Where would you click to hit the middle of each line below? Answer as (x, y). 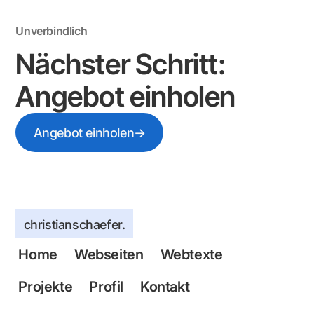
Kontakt (165, 287)
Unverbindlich (52, 30)
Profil (106, 287)
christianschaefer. (74, 224)
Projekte (46, 287)
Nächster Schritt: (121, 64)
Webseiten (109, 254)
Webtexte (191, 254)
